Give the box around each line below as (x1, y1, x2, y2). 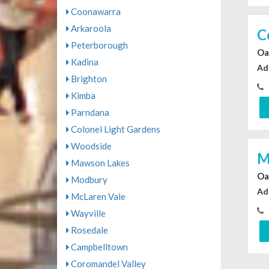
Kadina (68, 56, 98, 68)
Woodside (68, 141, 112, 152)
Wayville (68, 208, 106, 219)
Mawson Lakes (68, 157, 130, 169)
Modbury (68, 174, 107, 186)
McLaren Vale (68, 191, 125, 202)
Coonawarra (68, 6, 121, 17)
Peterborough (68, 40, 128, 51)
